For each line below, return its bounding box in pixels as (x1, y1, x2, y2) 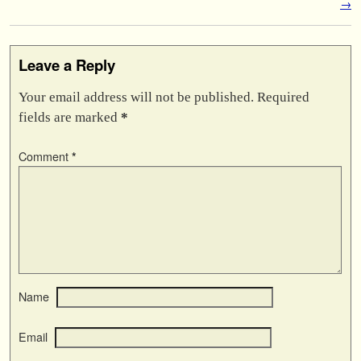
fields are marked (19, 109, 121, 125)
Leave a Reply (19, 53, 115, 76)
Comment (19, 147, 72, 164)
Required (257, 89, 309, 105)
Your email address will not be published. (19, 89, 254, 105)
